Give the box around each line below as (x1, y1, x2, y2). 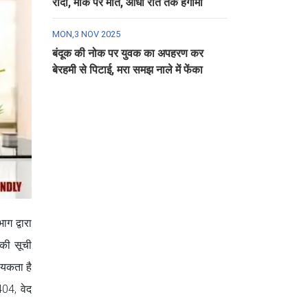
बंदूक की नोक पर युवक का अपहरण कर (52, 47, 203, 60)
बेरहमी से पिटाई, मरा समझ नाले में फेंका (52, 63, 203, 76)
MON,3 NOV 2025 (52, 29, 120, 39)
